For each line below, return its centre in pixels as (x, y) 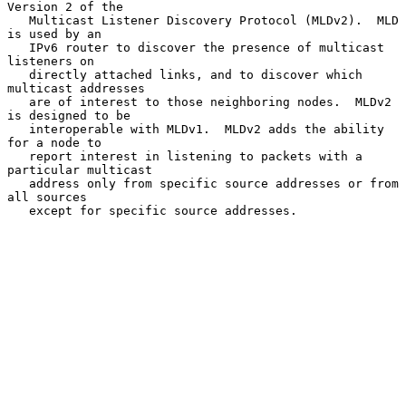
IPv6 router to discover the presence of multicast (18, 47)
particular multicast (80, 169)
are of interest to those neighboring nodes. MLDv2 (18, 101)
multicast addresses (76, 88)
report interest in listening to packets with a (18, 156)
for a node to (54, 142)
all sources (47, 197)
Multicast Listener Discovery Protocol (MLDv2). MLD (18, 20)
